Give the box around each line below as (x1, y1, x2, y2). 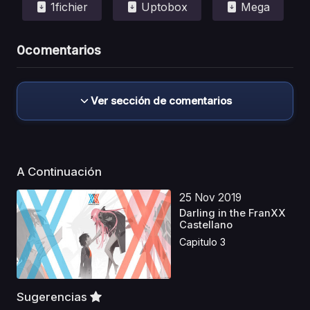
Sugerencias (17, 289, 90, 304)
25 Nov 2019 (179, 190, 242, 204)
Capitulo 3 (179, 236, 226, 248)
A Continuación (17, 164, 104, 179)
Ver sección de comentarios (91, 93, 232, 107)
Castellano (179, 218, 233, 231)
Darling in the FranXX (179, 206, 286, 219)
